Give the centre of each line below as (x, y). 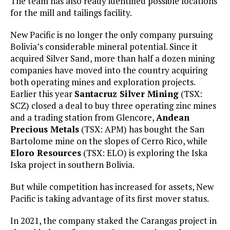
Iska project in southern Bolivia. (72, 165)
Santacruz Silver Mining (127, 94)
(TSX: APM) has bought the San (142, 129)
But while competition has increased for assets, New (112, 187)
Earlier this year (42, 94)
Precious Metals (45, 129)
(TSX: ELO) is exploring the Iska (144, 153)
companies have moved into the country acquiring (109, 70)
